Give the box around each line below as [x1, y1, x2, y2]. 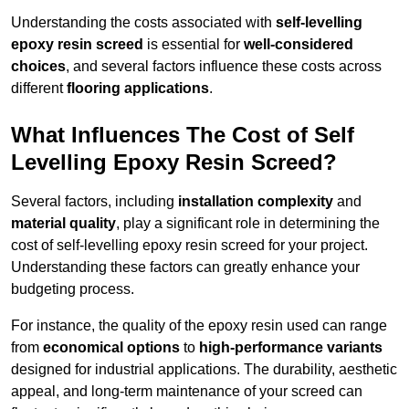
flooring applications [67, 80, 209, 97]
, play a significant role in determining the [116, 215, 380, 232]
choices [11, 58, 66, 75]
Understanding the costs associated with [11, 15, 276, 31]
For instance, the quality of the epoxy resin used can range [11, 318, 387, 334]
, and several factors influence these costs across [66, 58, 382, 75]
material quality [11, 215, 116, 232]
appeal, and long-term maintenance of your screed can [11, 383, 362, 400]
